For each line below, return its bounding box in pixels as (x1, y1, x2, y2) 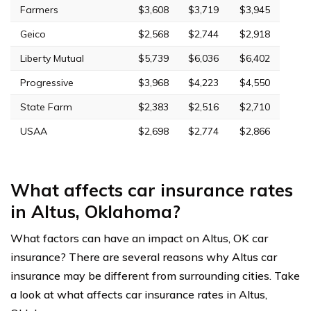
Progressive (20, 76, 74, 90)
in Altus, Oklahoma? (10, 201, 180, 223)
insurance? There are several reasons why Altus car (10, 250, 277, 264)
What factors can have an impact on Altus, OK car (10, 231, 268, 246)
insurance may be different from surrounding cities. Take (10, 269, 300, 283)
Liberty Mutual (20, 52, 84, 65)
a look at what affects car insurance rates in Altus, (10, 287, 267, 302)
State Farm (20, 101, 72, 114)
